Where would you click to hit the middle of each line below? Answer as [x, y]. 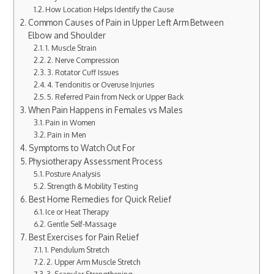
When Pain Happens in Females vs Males [106, 109]
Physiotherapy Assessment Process [96, 161]
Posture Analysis [73, 173]
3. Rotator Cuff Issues [83, 72]
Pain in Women [71, 122]
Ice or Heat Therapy [77, 211]
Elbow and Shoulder [67, 35]
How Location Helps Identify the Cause [110, 9]
